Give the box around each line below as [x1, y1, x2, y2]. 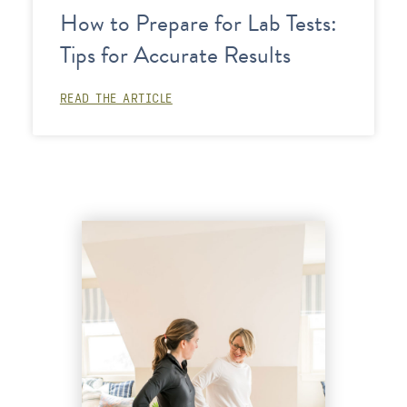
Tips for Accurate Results [59, 37, 291, 74]
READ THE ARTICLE [59, 86, 173, 109]
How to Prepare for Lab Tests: [59, 5, 337, 42]
